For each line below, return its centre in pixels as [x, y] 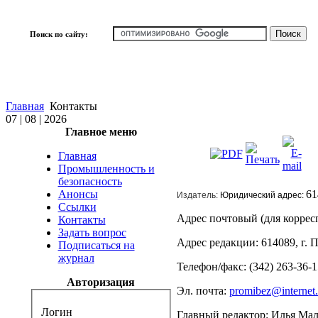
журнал [76, 258]
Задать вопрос [92, 232]
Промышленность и [106, 169]
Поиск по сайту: [59, 34]
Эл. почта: [203, 291]
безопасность [90, 181]
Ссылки [77, 207]
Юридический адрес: [263, 195]
